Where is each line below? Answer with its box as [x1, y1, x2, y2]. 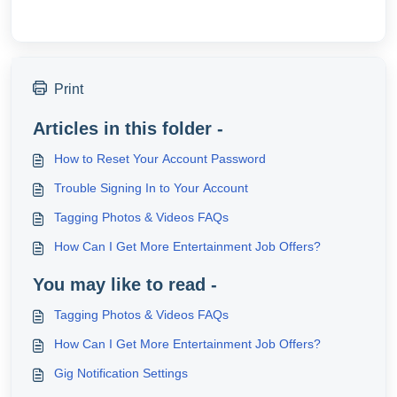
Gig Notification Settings [54, 366, 188, 380]
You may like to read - [33, 275, 217, 294]
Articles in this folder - [33, 119, 223, 138]
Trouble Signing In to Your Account [54, 181, 248, 195]
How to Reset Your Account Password [54, 152, 266, 166]
